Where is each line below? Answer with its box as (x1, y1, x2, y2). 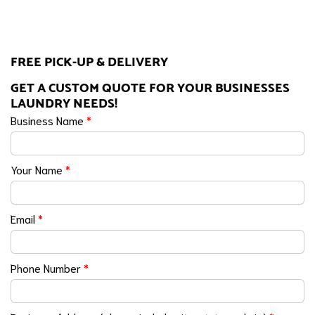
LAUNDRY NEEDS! (11, 93, 117, 114)
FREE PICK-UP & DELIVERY (11, 51, 168, 72)
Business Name (11, 112, 86, 127)
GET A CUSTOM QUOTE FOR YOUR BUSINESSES (11, 77, 290, 98)
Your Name (11, 161, 65, 176)
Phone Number (11, 259, 84, 275)
